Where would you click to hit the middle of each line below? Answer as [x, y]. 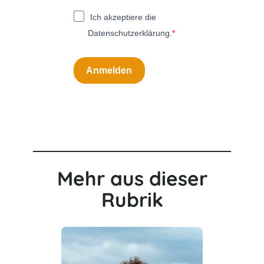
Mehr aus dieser [132, 179]
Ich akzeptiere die [123, 17]
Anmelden [109, 70]
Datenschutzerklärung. [130, 33]
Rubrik [132, 200]
